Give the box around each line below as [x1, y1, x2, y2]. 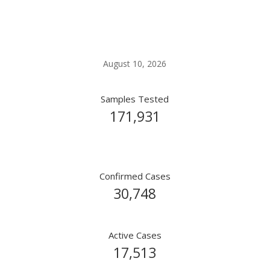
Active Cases [108, 229, 162, 241]
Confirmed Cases [99, 170, 171, 182]
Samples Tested [101, 93, 169, 105]
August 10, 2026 [103, 58, 167, 69]
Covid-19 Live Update [45, 11, 225, 36]
